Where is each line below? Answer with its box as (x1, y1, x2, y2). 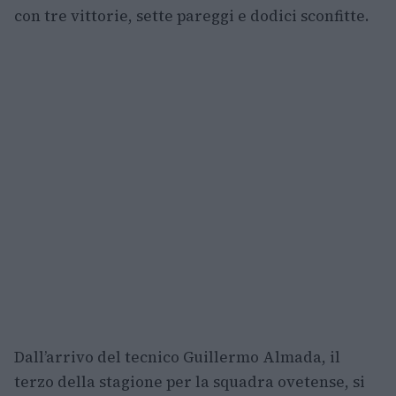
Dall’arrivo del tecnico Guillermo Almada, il (14, 346, 340, 368)
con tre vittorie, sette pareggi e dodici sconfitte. (14, 4, 369, 27)
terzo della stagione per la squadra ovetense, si (14, 370, 365, 392)
